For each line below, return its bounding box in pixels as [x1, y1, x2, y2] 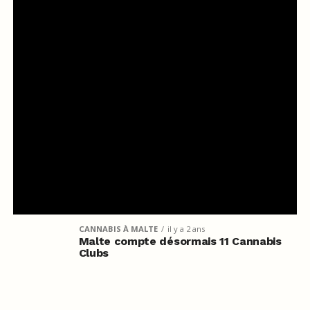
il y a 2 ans [167, 223, 205, 234]
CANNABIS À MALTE [78, 223, 158, 234]
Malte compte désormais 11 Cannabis [78, 234, 282, 248]
